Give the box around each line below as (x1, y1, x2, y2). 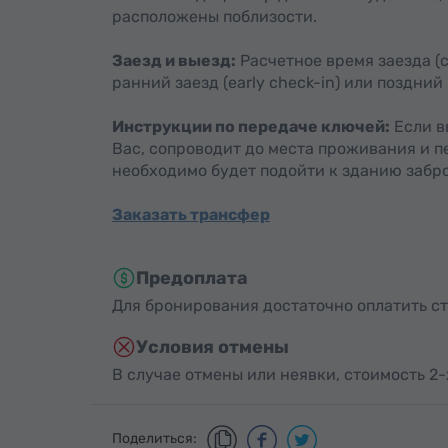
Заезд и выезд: (112, 51, 236, 70)
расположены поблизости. (112, 7, 317, 26)
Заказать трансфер (112, 205, 270, 224)
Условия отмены (136, 336, 289, 358)
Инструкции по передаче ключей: (112, 117, 390, 136)
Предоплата (136, 267, 248, 289)
